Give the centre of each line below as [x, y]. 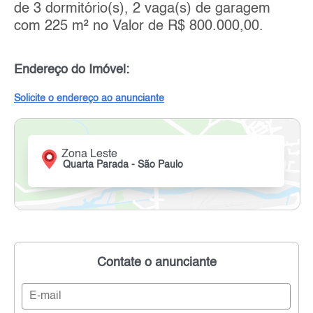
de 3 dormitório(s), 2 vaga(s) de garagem [142, 9]
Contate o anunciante [156, 263]
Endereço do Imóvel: [72, 70]
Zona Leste [90, 155]
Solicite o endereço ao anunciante [89, 99]
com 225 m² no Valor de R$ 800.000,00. [139, 27]
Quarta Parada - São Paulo [123, 165]
